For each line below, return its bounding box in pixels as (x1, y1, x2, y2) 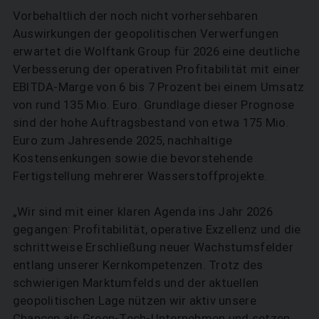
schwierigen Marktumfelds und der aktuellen (12, 275, 259, 290)
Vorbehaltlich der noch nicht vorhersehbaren (12, 8, 258, 23)
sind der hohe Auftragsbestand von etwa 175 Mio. (12, 115, 289, 130)
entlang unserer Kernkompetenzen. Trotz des (12, 257, 263, 272)
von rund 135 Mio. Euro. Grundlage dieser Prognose (12, 97, 295, 112)
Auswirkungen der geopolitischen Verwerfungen (12, 26, 279, 41)
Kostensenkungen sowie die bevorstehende (12, 150, 253, 165)
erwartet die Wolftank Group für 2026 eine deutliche (12, 43, 300, 58)
